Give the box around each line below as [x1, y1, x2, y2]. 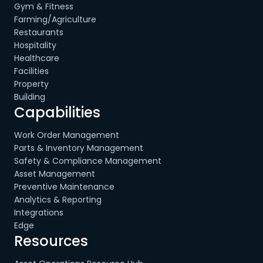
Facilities [14, 65, 49, 77]
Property [14, 78, 49, 90]
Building [14, 91, 45, 103]
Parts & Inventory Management [14, 142, 143, 154]
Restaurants [14, 26, 63, 38]
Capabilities [14, 103, 100, 122]
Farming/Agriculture [14, 14, 96, 25]
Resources [14, 231, 88, 251]
